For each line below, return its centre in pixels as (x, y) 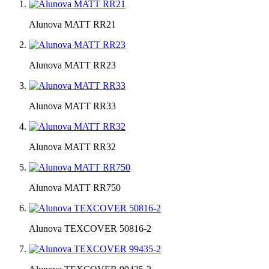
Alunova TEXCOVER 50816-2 (90, 229)
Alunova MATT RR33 (72, 106)
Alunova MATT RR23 (72, 65)
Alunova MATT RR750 (75, 188)
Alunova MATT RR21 (72, 25)
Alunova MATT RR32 (72, 147)
